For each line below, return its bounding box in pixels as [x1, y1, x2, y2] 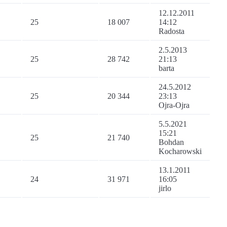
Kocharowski [159, 147, 202, 156]
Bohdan [159, 138, 184, 147]
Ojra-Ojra [159, 101, 190, 110]
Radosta [159, 27, 184, 36]
